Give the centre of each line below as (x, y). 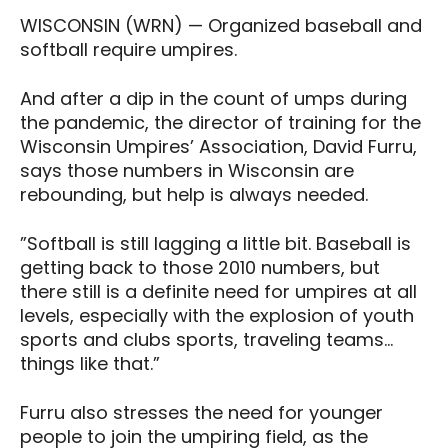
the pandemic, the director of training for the (220, 122)
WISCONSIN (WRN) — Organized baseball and (221, 25)
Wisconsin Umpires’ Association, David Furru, (218, 146)
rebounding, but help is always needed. (194, 194)
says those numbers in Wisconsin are (187, 170)
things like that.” (90, 363)
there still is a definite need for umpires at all (218, 291)
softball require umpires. (128, 49)
